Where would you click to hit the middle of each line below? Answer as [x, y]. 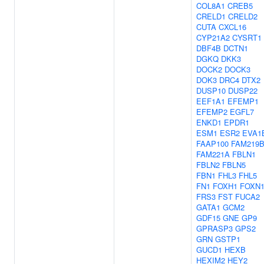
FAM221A [213, 154]
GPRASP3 [214, 228]
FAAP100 [212, 143]
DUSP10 [211, 90]
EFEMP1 [243, 101]
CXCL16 [232, 27]
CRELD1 [211, 16]
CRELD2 [243, 16]
